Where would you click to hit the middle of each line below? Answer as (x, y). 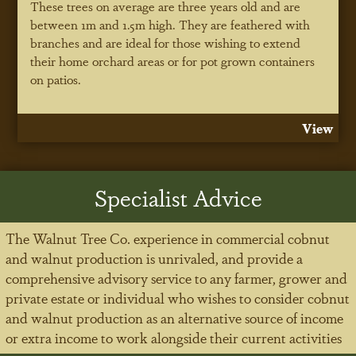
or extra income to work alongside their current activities (174, 338)
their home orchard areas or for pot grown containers (173, 61)
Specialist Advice (178, 197)
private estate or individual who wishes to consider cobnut (178, 298)
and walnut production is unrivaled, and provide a (155, 258)
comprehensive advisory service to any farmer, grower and (177, 278)
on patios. (56, 79)
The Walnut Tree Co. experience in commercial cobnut (168, 238)
